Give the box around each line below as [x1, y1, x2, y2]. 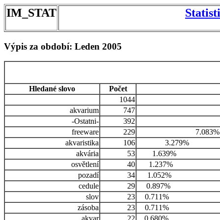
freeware [72, 128, 99, 137]
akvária [76, 149, 99, 158]
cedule [79, 182, 99, 191]
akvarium [70, 106, 99, 115]
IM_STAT [6, 6, 56, 19]
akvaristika [65, 138, 99, 147]
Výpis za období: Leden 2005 [4, 41, 122, 52]
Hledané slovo [29, 84, 75, 93]
